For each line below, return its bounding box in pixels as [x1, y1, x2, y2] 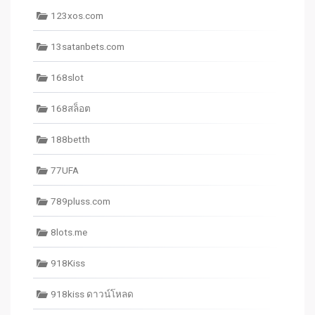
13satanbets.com [51, 41, 124, 52]
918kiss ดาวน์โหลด [51, 288, 134, 300]
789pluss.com [51, 195, 110, 207]
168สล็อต [51, 103, 91, 114]
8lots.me [51, 226, 87, 238]
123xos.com [51, 10, 103, 21]
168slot [51, 72, 84, 83]
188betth [51, 134, 90, 145]
